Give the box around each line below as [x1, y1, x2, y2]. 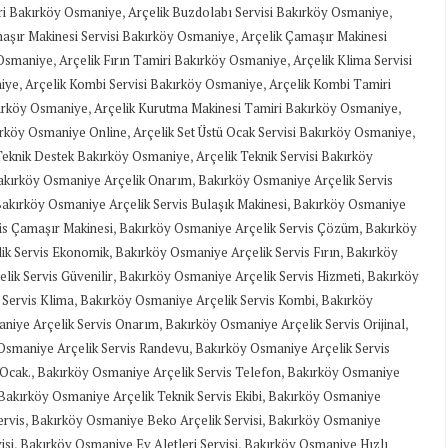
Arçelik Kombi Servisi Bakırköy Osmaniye [25, 75, 263, 94]
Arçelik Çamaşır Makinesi [241, 27, 387, 46]
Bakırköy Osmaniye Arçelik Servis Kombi [80, 291, 315, 310]
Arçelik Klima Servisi [293, 51, 412, 70]
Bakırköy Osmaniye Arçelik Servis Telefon [37, 363, 281, 382]
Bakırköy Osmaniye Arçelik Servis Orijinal [165, 315, 405, 334]
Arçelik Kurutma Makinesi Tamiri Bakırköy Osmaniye [94, 99, 398, 118]
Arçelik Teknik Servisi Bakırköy [196, 147, 373, 166]
